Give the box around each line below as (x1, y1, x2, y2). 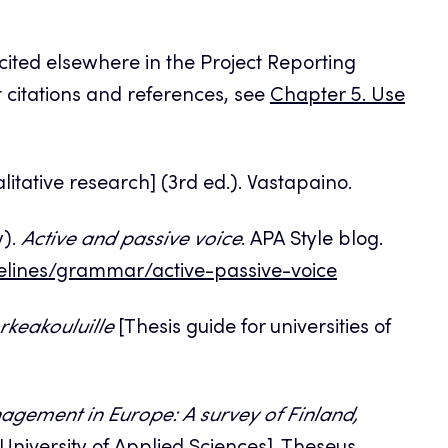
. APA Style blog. (241, 230, 383, 251)
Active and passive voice (21, 230, 241, 251)
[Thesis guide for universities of (113, 318, 391, 339)
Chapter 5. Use (270, 86, 405, 107)
